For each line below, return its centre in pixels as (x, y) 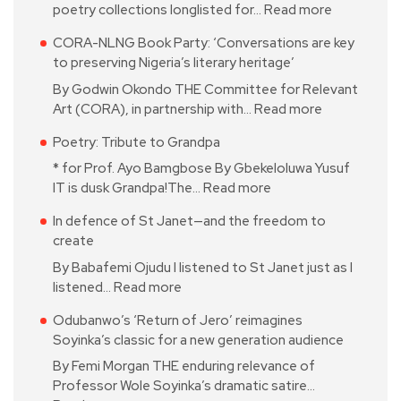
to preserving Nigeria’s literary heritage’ (174, 63)
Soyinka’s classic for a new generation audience (198, 340)
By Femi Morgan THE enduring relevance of (184, 367)
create (73, 241)
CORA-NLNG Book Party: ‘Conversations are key (204, 43)
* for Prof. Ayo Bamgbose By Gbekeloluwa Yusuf (201, 169)
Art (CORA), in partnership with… (154, 109)
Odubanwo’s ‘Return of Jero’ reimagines (178, 320)
